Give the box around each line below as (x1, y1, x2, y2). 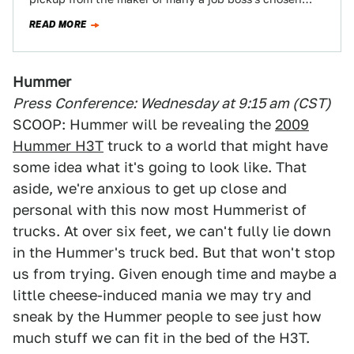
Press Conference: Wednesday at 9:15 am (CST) (13, 95, 331, 111)
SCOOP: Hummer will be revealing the (13, 116, 275, 133)
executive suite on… (29, 7, 137, 20)
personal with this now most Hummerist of (13, 201, 307, 218)
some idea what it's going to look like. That (13, 159, 307, 175)
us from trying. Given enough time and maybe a (13, 265, 337, 282)
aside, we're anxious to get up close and (13, 180, 287, 197)
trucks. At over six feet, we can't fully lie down (13, 223, 331, 239)
